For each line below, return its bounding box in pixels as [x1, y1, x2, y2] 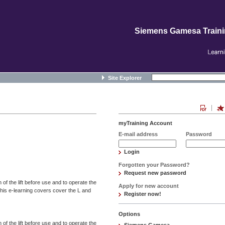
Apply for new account [119, 183, 179, 189]
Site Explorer [108, 75, 142, 81]
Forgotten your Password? [119, 162, 190, 168]
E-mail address [119, 131, 158, 137]
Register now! [124, 191, 161, 197]
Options [119, 211, 140, 217]
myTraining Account [119, 120, 172, 126]
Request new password [124, 170, 186, 176]
